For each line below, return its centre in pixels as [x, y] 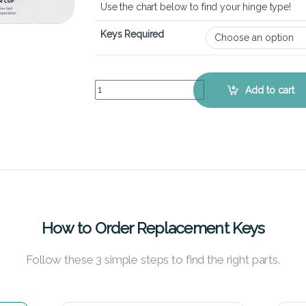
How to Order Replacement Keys [153, 228]
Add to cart [270, 90]
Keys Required [133, 34]
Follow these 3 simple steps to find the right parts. [153, 260]
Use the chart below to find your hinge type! [196, 7]
